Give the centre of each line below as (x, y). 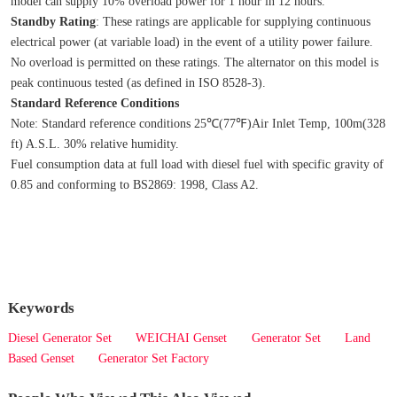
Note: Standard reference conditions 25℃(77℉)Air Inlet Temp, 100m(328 (198, 124)
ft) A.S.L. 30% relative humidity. (94, 144)
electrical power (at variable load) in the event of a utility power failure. (191, 42)
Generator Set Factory (154, 359)
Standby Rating (53, 22)
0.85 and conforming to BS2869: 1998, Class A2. (134, 185)
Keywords (41, 307)
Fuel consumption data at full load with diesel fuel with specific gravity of (197, 164)
